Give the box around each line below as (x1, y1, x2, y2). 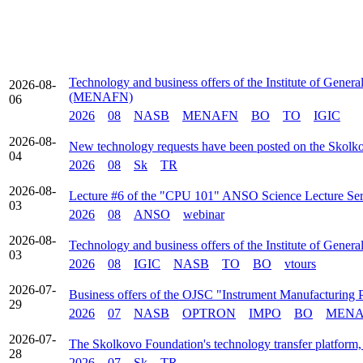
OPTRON (182, 306, 236, 320)
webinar (183, 207, 224, 221)
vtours (284, 257, 316, 271)
